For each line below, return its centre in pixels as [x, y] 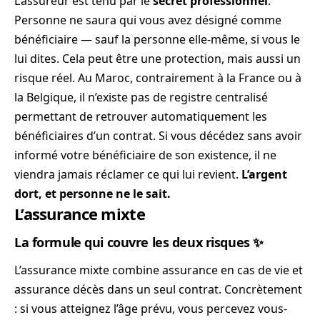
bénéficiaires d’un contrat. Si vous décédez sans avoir [158, 135]
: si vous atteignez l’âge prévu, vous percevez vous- [151, 309]
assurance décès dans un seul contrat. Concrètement [158, 290]
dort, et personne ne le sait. [92, 193]
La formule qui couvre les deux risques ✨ [139, 242]
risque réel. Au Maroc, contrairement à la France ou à [158, 77]
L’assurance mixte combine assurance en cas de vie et [159, 270]
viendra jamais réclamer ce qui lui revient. [128, 174]
